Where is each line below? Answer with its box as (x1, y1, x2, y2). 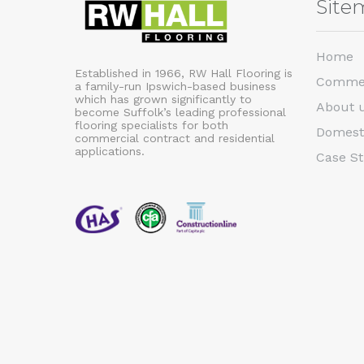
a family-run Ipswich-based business (75, 80, 276, 93)
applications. (75, 145, 145, 158)
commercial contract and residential (75, 132, 275, 145)
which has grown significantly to (75, 93, 252, 106)
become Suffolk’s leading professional (75, 106, 286, 119)
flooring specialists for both (75, 119, 228, 132)
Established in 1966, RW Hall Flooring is (75, 67, 292, 80)
